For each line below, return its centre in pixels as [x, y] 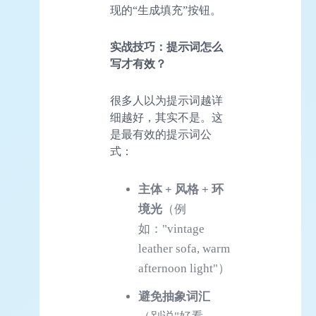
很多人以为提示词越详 [166, 100]
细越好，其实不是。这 [166, 117]
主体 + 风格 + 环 [181, 189]
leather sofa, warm [184, 248]
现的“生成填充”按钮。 [166, 10]
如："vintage [171, 229]
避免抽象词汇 [174, 296]
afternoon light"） [184, 268]
